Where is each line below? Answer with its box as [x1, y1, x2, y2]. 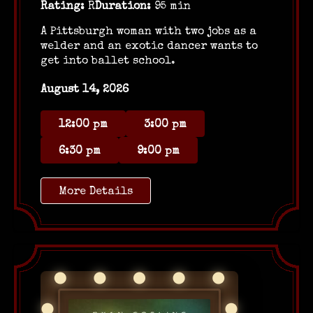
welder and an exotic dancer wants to [41, 41, 258, 52]
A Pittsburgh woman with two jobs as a [41, 27, 256, 38]
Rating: [41, 1, 85, 13]
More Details [59, 187, 133, 198]
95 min [151, 1, 191, 13]
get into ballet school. [41, 56, 175, 67]
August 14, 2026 [41, 85, 129, 96]
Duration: [95, 1, 151, 13]
